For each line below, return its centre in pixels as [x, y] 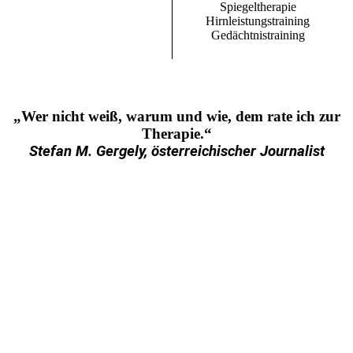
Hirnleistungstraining [258, 20]
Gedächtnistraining [258, 35]
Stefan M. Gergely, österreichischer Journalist [176, 152]
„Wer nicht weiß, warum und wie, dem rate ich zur [176, 117]
